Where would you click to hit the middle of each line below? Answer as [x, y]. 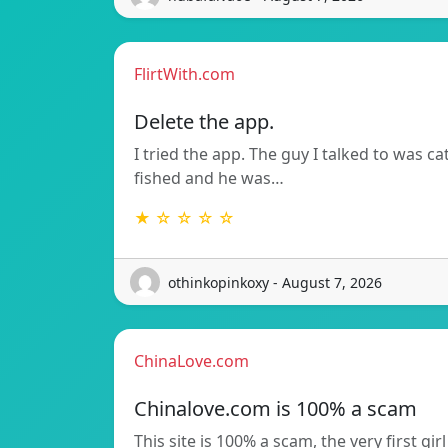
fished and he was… [209, 178]
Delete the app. [204, 122]
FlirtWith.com [184, 74]
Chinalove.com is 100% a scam [275, 409]
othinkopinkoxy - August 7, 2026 [275, 282]
